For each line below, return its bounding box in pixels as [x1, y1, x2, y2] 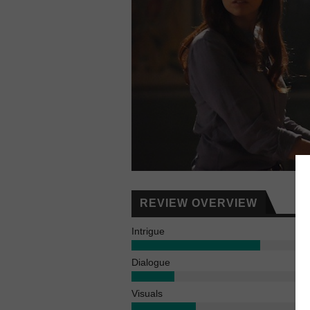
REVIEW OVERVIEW [140, 197, 257, 209]
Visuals [131, 287, 163, 299]
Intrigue [131, 225, 165, 237]
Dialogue [131, 256, 170, 268]
